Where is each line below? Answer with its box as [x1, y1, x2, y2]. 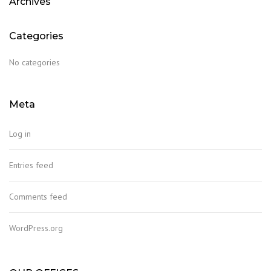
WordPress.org [9, 223, 63, 233]
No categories [9, 57, 60, 68]
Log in [9, 128, 31, 139]
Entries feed [9, 160, 53, 171]
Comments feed [9, 191, 67, 202]
